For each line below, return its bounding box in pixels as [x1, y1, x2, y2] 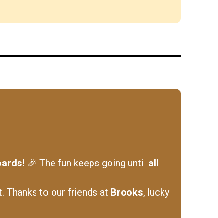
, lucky [143, 186, 169, 198]
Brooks [110, 186, 143, 198]
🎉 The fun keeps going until [25, 157, 148, 169]
